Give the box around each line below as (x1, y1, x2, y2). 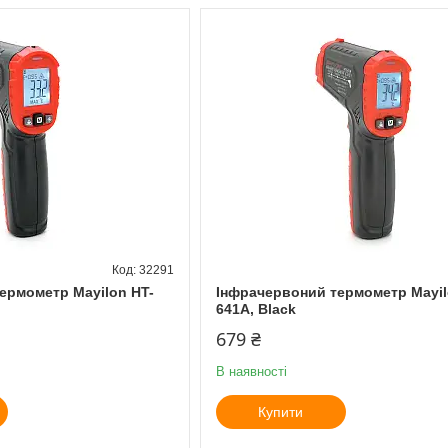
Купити (258, 403, 304, 420)
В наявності (215, 363, 287, 379)
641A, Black (215, 300, 296, 317)
